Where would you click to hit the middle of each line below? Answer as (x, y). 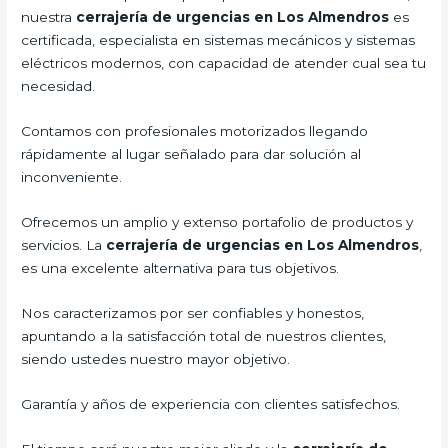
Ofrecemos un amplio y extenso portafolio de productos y (217, 222)
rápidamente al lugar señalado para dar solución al (191, 154)
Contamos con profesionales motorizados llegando (195, 131)
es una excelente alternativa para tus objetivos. (180, 268)
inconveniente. (72, 177)
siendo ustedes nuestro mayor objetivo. (156, 358)
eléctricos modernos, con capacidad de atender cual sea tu (224, 63)
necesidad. (58, 86)
